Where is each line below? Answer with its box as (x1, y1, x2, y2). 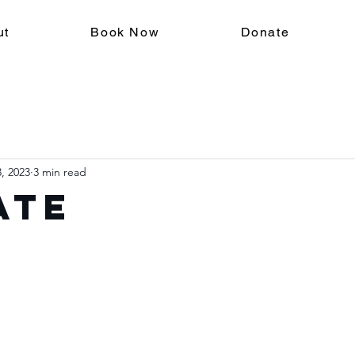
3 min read (33, 164, 86, 179)
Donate (240, 25, 290, 40)
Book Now (90, 25, 160, 40)
